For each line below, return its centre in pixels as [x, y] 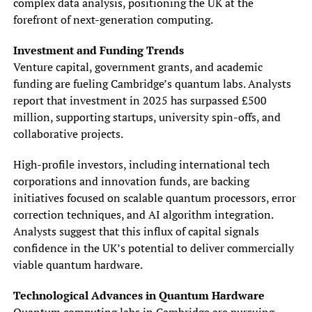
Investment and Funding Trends [98, 50]
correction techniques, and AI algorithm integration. [143, 214]
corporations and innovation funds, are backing [131, 181]
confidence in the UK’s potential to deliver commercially [153, 248]
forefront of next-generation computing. [113, 19]
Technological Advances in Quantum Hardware [139, 295]
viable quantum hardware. [78, 264]
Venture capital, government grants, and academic [138, 67]
